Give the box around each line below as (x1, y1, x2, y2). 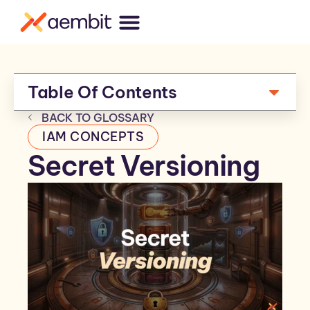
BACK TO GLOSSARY (42, 111, 154, 125)
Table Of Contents (28, 82, 177, 102)
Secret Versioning (28, 148, 259, 183)
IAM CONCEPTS (42, 129, 144, 145)
